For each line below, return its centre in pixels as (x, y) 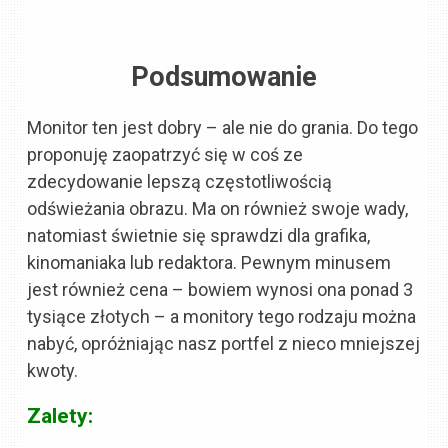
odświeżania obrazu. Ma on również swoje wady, (218, 208)
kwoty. (53, 370)
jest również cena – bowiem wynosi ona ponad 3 (220, 289)
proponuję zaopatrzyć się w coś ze (165, 154)
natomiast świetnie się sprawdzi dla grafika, (199, 235)
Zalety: (60, 415)
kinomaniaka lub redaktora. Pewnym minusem (209, 262)
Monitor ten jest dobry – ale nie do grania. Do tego (223, 127)
